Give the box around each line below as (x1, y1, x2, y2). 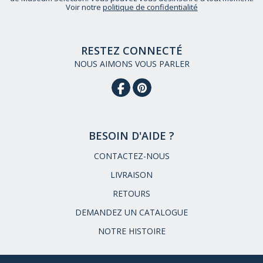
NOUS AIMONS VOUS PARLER (73, 58, 190, 70)
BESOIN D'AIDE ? (89, 129, 174, 143)
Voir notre (65, 2, 103, 13)
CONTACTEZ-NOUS (93, 150, 170, 162)
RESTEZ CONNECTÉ (80, 43, 183, 58)
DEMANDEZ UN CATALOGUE (75, 207, 188, 218)
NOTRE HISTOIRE (97, 225, 166, 237)
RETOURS (113, 188, 150, 200)
